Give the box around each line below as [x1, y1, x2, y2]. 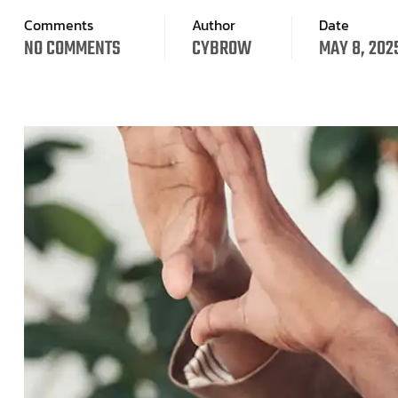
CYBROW [191, 33, 251, 64]
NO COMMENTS [24, 33, 121, 64]
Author [191, 13, 235, 36]
